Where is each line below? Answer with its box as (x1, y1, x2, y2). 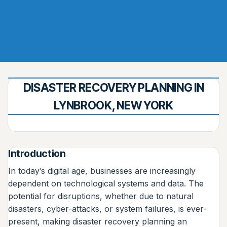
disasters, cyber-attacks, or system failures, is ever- (8, 203, 207, 214)
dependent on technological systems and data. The (8, 178, 204, 188)
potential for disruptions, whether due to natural (8, 191, 194, 201)
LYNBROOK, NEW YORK (54, 98, 173, 112)
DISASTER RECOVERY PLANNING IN (23, 81, 204, 94)
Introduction (8, 147, 66, 160)
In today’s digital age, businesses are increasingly (8, 165, 196, 176)
